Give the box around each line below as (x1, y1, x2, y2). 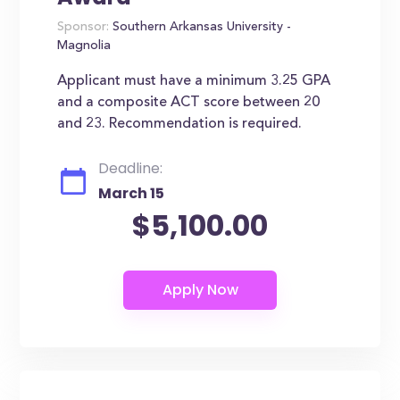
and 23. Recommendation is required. (57, 117, 303, 131)
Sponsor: (57, 21, 110, 34)
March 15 (98, 183, 165, 204)
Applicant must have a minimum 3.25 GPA (57, 74, 331, 88)
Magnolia (57, 40, 112, 53)
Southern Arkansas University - (109, 21, 292, 34)
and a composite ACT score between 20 (57, 96, 321, 110)
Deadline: (98, 158, 163, 179)
